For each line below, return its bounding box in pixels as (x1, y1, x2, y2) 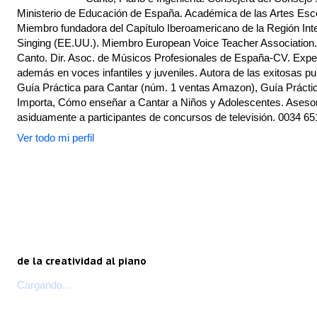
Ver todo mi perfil (17, 131, 94, 144)
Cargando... (17, 278, 71, 291)
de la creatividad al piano (17, 254, 146, 267)
